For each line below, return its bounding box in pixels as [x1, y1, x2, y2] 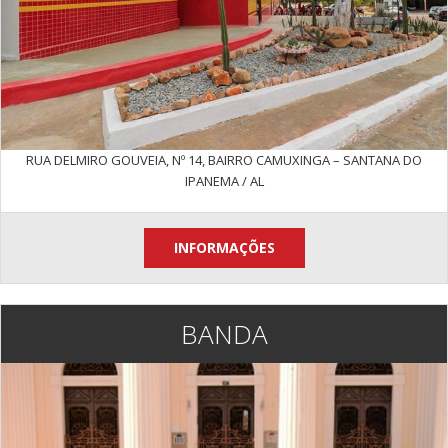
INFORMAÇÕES [173, 238, 275, 258]
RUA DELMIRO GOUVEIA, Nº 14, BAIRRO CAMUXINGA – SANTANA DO [26, 151, 422, 170]
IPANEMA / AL [184, 172, 264, 191]
